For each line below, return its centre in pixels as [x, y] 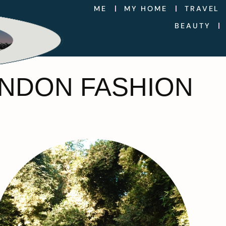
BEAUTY [193, 26]
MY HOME [146, 9]
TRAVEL [202, 9]
